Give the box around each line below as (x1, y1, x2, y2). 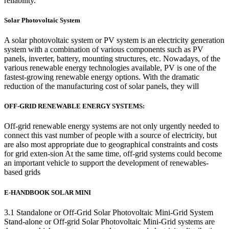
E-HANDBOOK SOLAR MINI (4, 188, 91, 196)
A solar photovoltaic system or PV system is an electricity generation (4, 36, 224, 45)
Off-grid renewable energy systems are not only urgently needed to (4, 122, 219, 131)
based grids (4, 168, 40, 177)
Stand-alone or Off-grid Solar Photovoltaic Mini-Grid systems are (4, 217, 215, 226)
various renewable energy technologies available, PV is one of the (4, 63, 216, 73)
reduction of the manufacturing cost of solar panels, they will (4, 82, 199, 91)
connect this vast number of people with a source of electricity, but (4, 131, 217, 140)
